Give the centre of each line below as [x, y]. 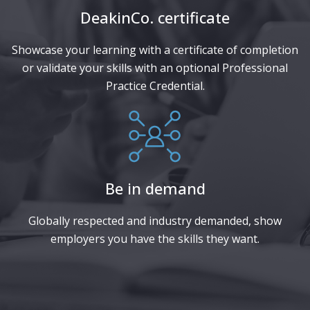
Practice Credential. [155, 86]
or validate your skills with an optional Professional [155, 68]
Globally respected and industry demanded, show [155, 221]
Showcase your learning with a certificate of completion [155, 50]
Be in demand [155, 189]
